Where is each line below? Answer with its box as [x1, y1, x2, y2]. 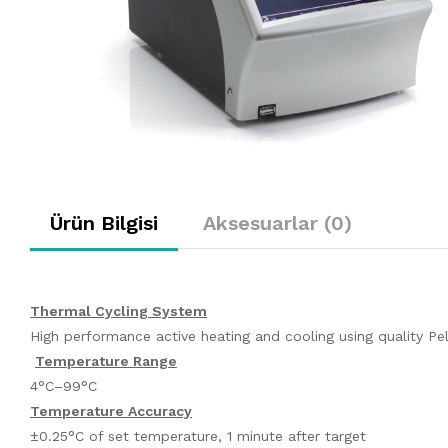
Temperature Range [35, 352, 177, 369]
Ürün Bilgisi [50, 210, 158, 235]
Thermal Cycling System [30, 302, 207, 319]
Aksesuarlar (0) [203, 210, 352, 235]
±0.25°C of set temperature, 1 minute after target [30, 427, 366, 444]
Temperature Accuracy [30, 402, 192, 419]
